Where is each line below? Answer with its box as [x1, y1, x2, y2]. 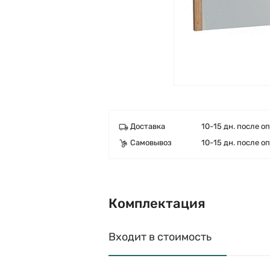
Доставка [130, 122, 165, 131]
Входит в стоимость [108, 230, 212, 243]
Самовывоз [130, 138, 172, 147]
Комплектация [108, 195, 206, 212]
